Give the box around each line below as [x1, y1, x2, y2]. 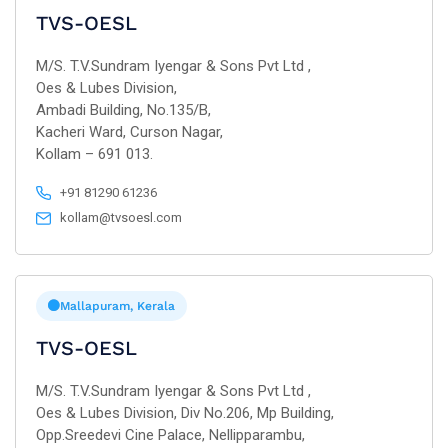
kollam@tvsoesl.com [60, 210, 183, 225]
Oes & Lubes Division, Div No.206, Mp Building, [36, 404, 334, 422]
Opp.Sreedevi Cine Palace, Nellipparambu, [36, 426, 305, 444]
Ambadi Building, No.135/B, [36, 101, 211, 119]
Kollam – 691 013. [36, 145, 153, 163]
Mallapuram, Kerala [60, 299, 175, 313]
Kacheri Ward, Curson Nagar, [36, 123, 223, 141]
